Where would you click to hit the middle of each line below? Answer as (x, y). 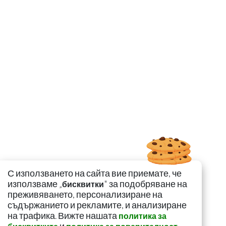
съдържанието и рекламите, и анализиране (97, 205)
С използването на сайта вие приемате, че (95, 173)
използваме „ (35, 184)
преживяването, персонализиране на (85, 194)
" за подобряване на (146, 184)
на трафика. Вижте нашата (63, 216)
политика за (143, 216)
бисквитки (83, 184)
